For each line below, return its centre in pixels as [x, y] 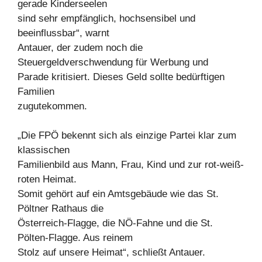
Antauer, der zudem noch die [80, 47]
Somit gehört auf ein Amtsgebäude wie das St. [118, 194]
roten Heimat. [47, 180]
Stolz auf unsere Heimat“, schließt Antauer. [111, 253]
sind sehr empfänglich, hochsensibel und [106, 18]
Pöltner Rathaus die [61, 209]
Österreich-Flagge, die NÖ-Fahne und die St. [115, 223]
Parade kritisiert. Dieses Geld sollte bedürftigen [121, 77]
